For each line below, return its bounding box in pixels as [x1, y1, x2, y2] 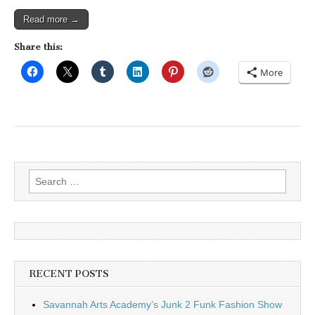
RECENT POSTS [29, 268, 109, 280]
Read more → [23, 14, 79, 25]
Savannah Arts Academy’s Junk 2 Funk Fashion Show [43, 299, 282, 310]
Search [28, 171, 60, 182]
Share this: [14, 41, 63, 52]
